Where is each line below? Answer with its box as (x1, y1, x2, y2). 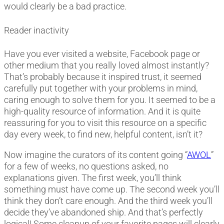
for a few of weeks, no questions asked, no (4, 161, 168, 172)
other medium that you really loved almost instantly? (4, 59, 209, 70)
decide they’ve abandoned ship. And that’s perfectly (4, 207, 203, 218)
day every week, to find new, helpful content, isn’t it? (4, 128, 202, 139)
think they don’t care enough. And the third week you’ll (4, 195, 212, 206)
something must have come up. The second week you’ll (4, 184, 219, 195)
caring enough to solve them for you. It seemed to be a (4, 94, 215, 105)
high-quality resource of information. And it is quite (4, 105, 200, 116)
